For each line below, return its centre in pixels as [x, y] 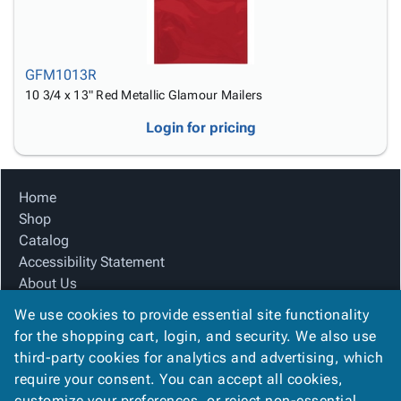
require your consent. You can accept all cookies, [179, 379]
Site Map [47, 326]
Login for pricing [200, 128]
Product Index [62, 305]
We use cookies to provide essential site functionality [192, 315]
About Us [48, 283]
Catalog [44, 240]
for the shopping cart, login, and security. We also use [196, 336]
